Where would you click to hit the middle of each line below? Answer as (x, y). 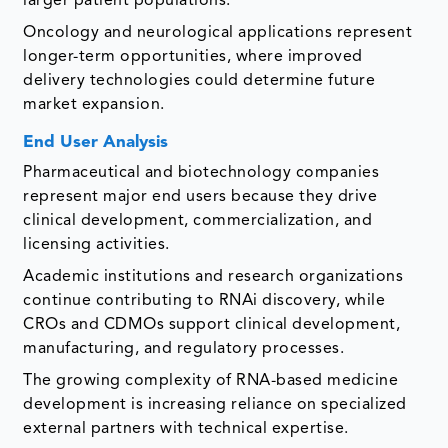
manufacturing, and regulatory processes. (184, 348)
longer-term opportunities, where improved (193, 56)
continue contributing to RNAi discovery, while (204, 300)
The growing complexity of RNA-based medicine (211, 380)
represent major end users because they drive (200, 196)
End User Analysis (96, 142)
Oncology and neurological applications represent (218, 32)
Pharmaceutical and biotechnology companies (201, 172)
